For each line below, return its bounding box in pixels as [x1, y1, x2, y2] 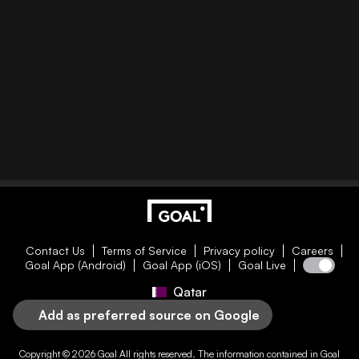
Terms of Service [101, 244, 187, 257]
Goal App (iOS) [142, 258, 221, 272]
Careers [291, 244, 333, 257]
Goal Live [237, 258, 286, 272]
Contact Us [25, 244, 85, 257]
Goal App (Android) [24, 258, 126, 272]
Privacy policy [203, 244, 275, 257]
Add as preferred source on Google [38, 307, 260, 323]
